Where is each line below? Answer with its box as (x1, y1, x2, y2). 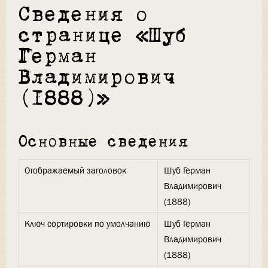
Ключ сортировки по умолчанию (25, 218, 150, 230)
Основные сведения (18, 136, 188, 149)
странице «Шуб (18, 28, 188, 45)
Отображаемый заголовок (25, 165, 126, 177)
